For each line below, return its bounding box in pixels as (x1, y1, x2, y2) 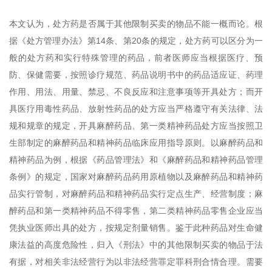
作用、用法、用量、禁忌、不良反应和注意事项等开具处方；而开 (9, 87, 263, 97)
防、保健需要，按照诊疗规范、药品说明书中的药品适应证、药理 (9, 70, 263, 80)
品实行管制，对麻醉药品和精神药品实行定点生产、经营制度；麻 (9, 189, 263, 199)
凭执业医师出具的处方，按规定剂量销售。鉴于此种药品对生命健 (9, 223, 263, 233)
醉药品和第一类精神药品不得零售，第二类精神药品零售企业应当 (9, 206, 263, 216)
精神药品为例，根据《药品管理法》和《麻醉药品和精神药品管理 (9, 155, 263, 165)
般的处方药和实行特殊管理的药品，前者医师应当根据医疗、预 (9, 53, 263, 63)
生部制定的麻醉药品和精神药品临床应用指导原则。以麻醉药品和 (9, 138, 263, 148)
